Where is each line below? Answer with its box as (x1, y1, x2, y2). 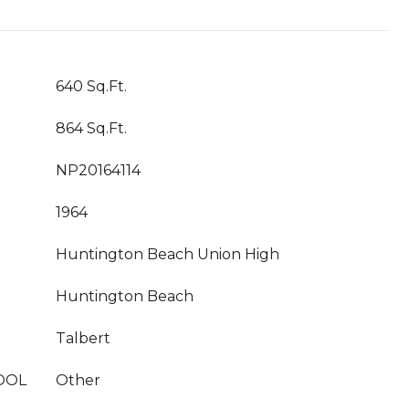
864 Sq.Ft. (56, 120, 127, 137)
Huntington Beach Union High (56, 246, 279, 263)
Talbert (56, 330, 110, 347)
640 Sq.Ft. (56, 78, 127, 95)
